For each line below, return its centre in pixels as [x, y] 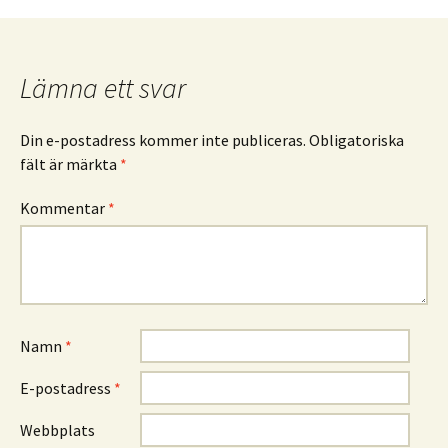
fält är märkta [70, 163]
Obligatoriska [356, 139]
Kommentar [64, 207]
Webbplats [57, 429]
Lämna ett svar [103, 87]
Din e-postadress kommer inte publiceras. [163, 139]
